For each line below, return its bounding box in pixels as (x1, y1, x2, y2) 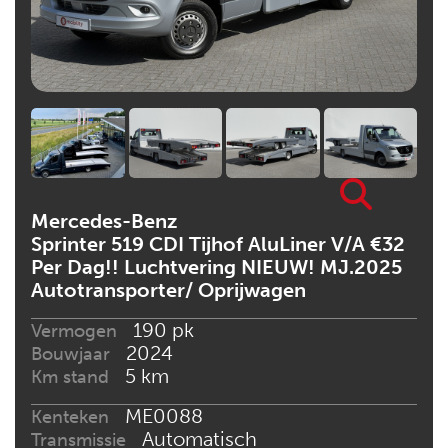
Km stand (31, 365, 109, 388)
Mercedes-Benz (31, 208, 177, 233)
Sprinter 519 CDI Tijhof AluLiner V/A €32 (31, 231, 405, 256)
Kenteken (31, 405, 109, 428)
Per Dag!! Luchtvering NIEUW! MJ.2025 (31, 254, 402, 279)
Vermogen (31, 319, 117, 342)
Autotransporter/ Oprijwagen (31, 277, 306, 302)
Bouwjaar (31, 342, 110, 365)
